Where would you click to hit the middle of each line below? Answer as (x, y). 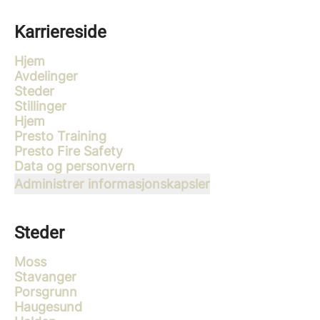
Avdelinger (46, 76)
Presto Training (60, 136)
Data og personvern (75, 166)
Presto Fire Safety (69, 151)
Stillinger (40, 106)
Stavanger (45, 277)
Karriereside (60, 32)
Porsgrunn (46, 292)
